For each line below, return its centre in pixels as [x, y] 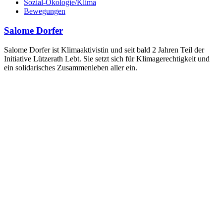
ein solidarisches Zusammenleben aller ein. [71, 67]
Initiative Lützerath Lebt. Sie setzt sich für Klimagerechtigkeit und [107, 58]
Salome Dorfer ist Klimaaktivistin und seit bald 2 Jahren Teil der [104, 50]
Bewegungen [45, 11]
